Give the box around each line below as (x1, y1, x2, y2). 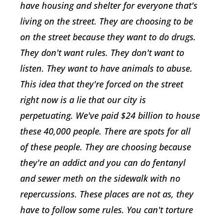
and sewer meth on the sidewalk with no (20, 172, 180, 185)
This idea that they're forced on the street (20, 78, 183, 90)
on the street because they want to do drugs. (20, 31, 196, 43)
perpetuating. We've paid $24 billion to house (20, 110, 200, 122)
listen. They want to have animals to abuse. (20, 62, 192, 75)
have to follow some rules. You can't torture (20, 204, 193, 216)
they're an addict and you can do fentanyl (20, 157, 186, 169)
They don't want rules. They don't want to (20, 47, 184, 59)
